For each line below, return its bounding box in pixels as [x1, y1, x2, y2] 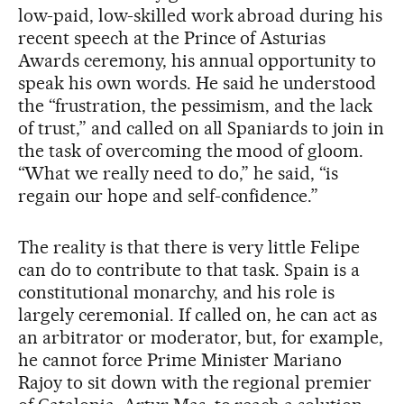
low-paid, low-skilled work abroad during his [18, 4, 383, 26]
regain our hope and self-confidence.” [18, 184, 319, 207]
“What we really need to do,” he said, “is [18, 161, 339, 184]
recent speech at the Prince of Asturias [18, 26, 326, 49]
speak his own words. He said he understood [18, 71, 377, 94]
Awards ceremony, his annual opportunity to [18, 49, 377, 71]
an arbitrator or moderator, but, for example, [18, 326, 384, 348]
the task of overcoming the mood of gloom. [18, 139, 364, 161]
